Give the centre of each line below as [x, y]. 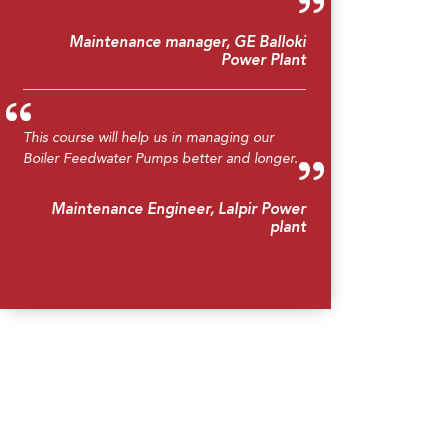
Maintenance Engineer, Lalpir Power [178, 210]
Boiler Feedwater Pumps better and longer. [160, 158]
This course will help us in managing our [148, 137]
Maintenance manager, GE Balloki [187, 43]
